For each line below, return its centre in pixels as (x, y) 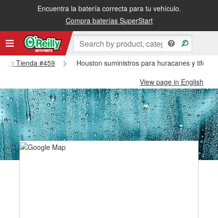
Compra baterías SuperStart (109, 20)
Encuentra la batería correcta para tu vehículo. (109, 8)
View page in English (172, 82)
